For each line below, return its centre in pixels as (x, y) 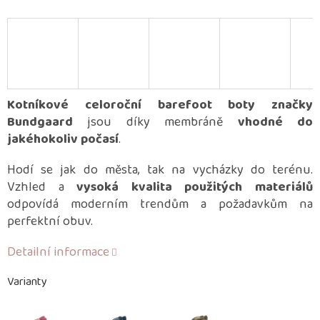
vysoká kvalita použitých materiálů (195, 187)
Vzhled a (42, 187)
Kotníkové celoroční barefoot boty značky (160, 105)
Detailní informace (58, 252)
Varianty (27, 282)
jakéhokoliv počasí (63, 140)
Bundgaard (40, 122)
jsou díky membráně (155, 122)
